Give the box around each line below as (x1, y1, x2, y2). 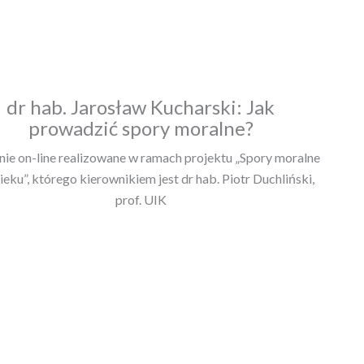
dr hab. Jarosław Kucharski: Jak (6, 94, 275, 119)
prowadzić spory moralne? (28, 115, 253, 140)
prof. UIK (115, 191, 167, 207)
